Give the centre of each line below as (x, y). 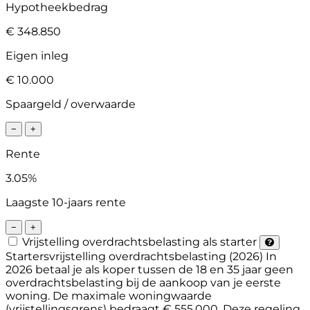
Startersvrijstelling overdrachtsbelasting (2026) (136, 256)
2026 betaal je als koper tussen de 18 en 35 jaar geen (149, 269)
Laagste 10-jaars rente (66, 202)
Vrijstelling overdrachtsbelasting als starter (141, 241)
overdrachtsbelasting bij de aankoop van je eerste (143, 282)
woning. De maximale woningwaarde (109, 295)
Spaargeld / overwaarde (71, 104)
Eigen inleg (37, 55)
